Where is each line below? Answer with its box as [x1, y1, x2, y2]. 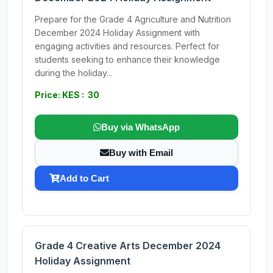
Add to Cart [60, 173, 109, 183]
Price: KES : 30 [35, 90, 99, 100]
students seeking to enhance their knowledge [35, 54, 220, 65]
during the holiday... [35, 68, 112, 78]
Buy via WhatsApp [101, 122, 180, 132]
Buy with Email [109, 147, 173, 158]
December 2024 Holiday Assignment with [35, 27, 200, 38]
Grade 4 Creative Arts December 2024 [35, 239, 221, 252]
